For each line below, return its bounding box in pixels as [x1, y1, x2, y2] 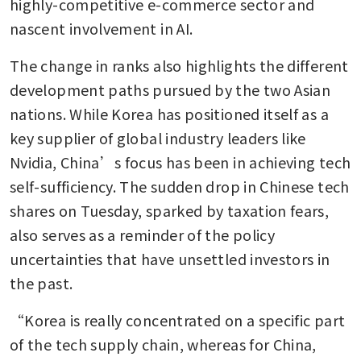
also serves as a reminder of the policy [10, 224, 276, 246]
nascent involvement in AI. [10, 18, 197, 39]
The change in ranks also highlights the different [10, 55, 349, 77]
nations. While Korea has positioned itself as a [10, 103, 329, 125]
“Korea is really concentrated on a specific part [10, 309, 346, 331]
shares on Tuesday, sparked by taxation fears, [10, 200, 330, 222]
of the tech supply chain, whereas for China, [10, 334, 317, 355]
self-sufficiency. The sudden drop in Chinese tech [10, 176, 350, 197]
